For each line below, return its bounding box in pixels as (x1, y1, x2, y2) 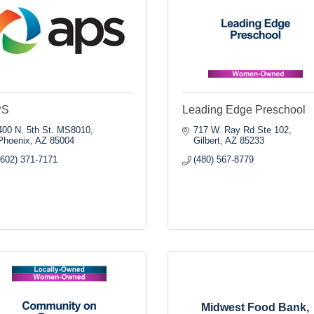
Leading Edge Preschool (182, 104, 306, 116)
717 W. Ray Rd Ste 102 (193, 125, 289, 135)
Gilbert (193, 135, 221, 146)
